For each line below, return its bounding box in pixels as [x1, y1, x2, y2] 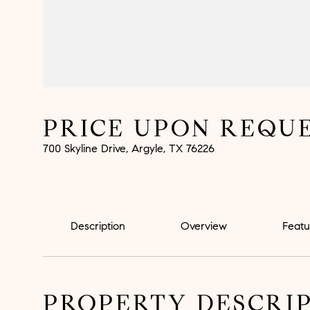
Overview [181, 219, 227, 232]
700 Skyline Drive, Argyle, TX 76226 [43, 142, 215, 155]
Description [71, 219, 125, 232]
